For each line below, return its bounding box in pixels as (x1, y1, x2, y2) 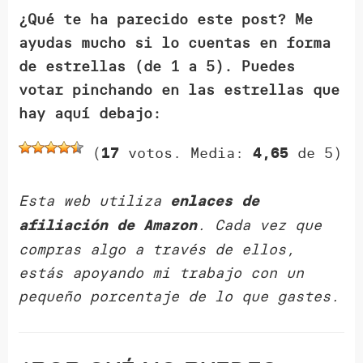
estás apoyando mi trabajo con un (19, 263, 305, 283)
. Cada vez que (197, 216, 322, 235)
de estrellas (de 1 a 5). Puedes (19, 57, 296, 76)
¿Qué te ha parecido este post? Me (19, 10, 314, 29)
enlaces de (170, 192, 260, 211)
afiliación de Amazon (19, 216, 198, 235)
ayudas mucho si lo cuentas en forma (19, 33, 331, 53)
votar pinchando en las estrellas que (19, 80, 340, 100)
